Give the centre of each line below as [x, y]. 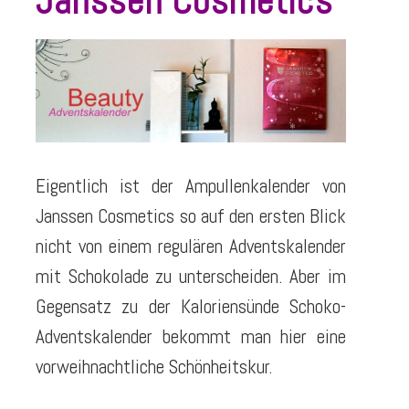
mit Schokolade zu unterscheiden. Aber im [191, 277]
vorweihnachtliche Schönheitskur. [154, 367]
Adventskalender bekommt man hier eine [191, 337]
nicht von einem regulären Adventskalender [191, 246]
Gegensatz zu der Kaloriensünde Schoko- [191, 307]
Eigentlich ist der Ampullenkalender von [191, 186]
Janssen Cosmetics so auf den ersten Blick [191, 216]
